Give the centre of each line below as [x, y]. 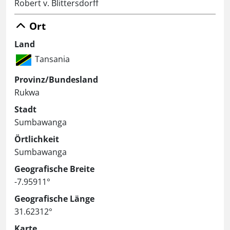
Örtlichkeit [37, 139]
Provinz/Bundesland [56, 80]
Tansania [52, 59]
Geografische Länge [54, 199]
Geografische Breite [54, 169]
